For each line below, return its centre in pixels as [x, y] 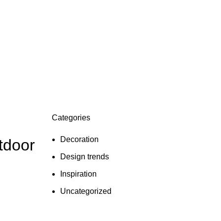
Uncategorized [86, 191]
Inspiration [78, 174]
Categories [71, 117]
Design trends [84, 156]
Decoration [79, 139]
